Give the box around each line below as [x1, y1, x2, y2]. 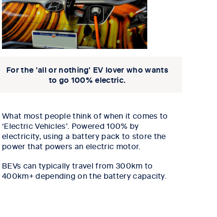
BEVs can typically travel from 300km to [2, 160, 153, 171]
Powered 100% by [71, 120, 139, 131]
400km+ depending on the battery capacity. [2, 170, 167, 181]
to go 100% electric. [48, 74, 126, 85]
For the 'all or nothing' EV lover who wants [6, 64, 168, 75]
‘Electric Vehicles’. [2, 120, 72, 131]
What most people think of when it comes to [2, 110, 168, 121]
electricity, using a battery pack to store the [2, 130, 166, 141]
